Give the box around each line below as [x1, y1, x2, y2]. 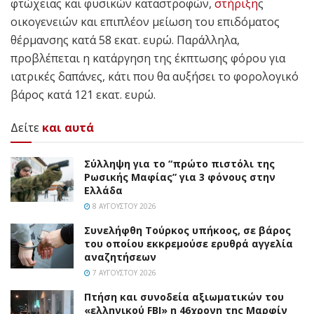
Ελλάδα [84, 183, 123, 197]
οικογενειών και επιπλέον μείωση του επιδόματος [11, 13, 280, 29]
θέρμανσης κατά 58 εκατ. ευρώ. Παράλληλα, [11, 32, 240, 48]
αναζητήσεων [84, 250, 156, 264]
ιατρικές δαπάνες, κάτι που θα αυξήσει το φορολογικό [11, 68, 299, 84]
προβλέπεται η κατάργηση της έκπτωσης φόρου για [11, 50, 285, 66]
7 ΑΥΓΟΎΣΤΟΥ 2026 [90, 267, 156, 278]
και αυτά [42, 119, 94, 135]
